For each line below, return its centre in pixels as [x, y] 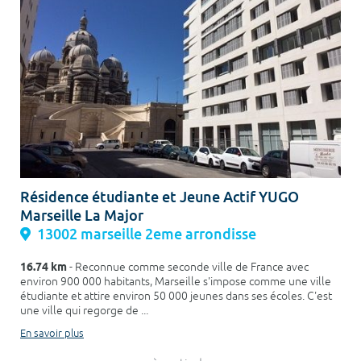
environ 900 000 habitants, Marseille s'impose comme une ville [176, 281]
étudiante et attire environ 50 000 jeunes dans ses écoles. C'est [176, 296]
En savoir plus [52, 333]
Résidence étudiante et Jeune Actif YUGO [160, 197]
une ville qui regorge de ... [84, 310]
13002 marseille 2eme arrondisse [147, 234]
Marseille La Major [82, 215]
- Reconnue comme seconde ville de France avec [188, 267]
